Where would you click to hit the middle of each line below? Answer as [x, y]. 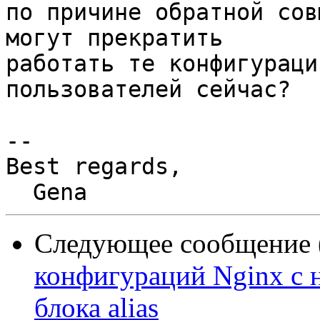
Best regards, [94, 167]
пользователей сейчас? [148, 90]
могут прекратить [114, 38]
